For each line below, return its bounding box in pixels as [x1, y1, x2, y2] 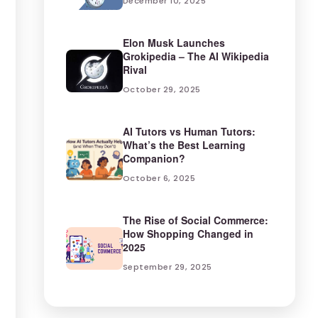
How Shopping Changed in [122, 226, 253, 241]
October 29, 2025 [122, 84, 201, 95]
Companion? [122, 151, 185, 165]
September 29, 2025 [122, 261, 212, 273]
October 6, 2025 [122, 172, 196, 184]
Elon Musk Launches [122, 35, 225, 50]
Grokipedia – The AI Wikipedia [122, 49, 269, 63]
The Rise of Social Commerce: [122, 213, 268, 227]
